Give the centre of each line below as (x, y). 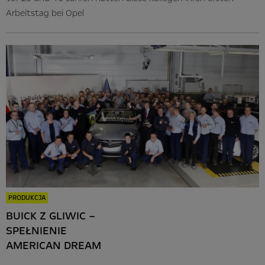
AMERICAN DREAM (54, 245)
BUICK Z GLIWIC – (51, 216)
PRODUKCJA (27, 198)
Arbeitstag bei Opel (45, 13)
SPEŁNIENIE (36, 230)
